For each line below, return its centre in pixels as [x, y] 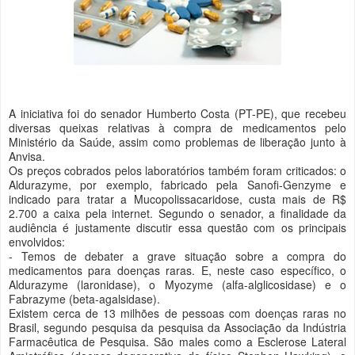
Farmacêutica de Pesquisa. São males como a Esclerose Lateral [177, 341]
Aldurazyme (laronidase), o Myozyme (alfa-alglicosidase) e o [177, 284]
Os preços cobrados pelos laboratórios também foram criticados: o [177, 170]
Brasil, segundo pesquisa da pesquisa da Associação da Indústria [177, 327]
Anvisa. [27, 156]
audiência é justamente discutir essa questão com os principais [177, 227]
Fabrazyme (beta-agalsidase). [84, 298]
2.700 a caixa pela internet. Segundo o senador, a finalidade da [177, 213]
